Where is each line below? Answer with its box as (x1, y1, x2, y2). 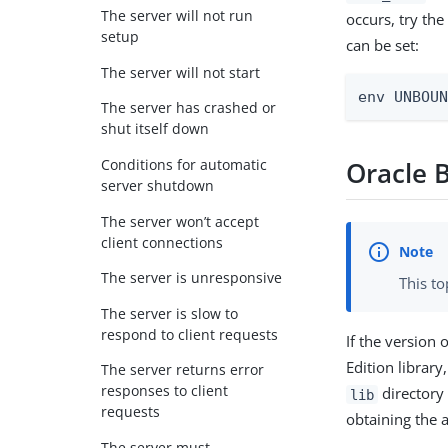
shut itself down (101, 119, 210, 139)
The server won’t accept (101, 211, 260, 231)
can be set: (346, 34, 420, 55)
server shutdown (101, 175, 215, 195)
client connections (101, 232, 224, 252)
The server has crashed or (101, 98, 277, 118)
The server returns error (101, 360, 265, 380)
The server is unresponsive (101, 268, 283, 288)
